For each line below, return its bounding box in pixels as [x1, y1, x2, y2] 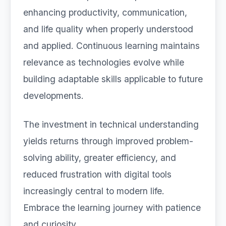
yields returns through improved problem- [23, 136, 193, 146]
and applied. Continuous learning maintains [23, 40, 200, 51]
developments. [23, 90, 84, 101]
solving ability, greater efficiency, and [23, 152, 176, 163]
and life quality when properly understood [23, 24, 193, 34]
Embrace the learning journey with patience [23, 202, 201, 213]
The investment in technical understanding [23, 119, 199, 130]
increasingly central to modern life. [23, 186, 164, 196]
